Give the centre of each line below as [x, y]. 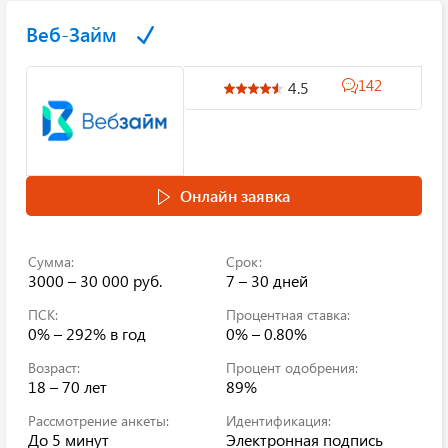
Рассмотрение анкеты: [98, 420]
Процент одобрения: [292, 367]
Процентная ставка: [288, 314]
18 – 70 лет [67, 386]
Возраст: [54, 367]
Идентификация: [278, 420]
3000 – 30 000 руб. [95, 280]
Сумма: [51, 261]
